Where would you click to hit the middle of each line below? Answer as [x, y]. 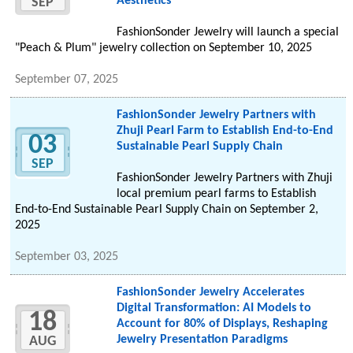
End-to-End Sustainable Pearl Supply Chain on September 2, [167, 210]
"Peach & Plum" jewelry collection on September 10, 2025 [164, 48]
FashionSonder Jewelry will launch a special [227, 33]
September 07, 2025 [67, 80]
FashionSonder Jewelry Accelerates [210, 293]
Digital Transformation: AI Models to [214, 308]
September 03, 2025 [67, 257]
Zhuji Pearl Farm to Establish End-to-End [225, 131]
